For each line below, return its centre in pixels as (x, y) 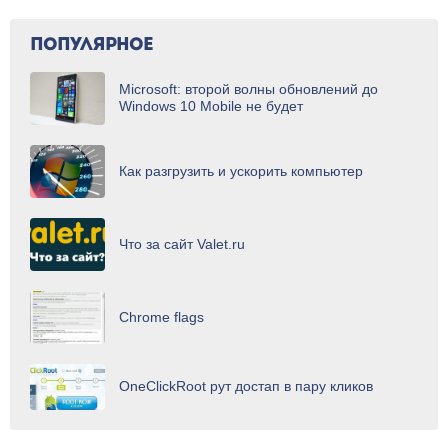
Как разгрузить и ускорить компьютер (241, 171)
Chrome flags (161, 317)
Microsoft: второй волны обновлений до (248, 89)
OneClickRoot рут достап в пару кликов (246, 386)
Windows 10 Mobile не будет (211, 106)
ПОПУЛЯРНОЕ (91, 46)
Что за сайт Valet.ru (182, 244)
